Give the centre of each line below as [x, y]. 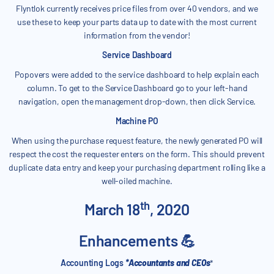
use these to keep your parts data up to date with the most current [137, 22]
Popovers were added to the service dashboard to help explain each [137, 75]
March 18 [112, 209]
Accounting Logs [92, 263]
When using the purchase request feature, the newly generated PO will [137, 141]
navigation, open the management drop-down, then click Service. [137, 102]
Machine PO [137, 121]
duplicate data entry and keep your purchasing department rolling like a [137, 168]
